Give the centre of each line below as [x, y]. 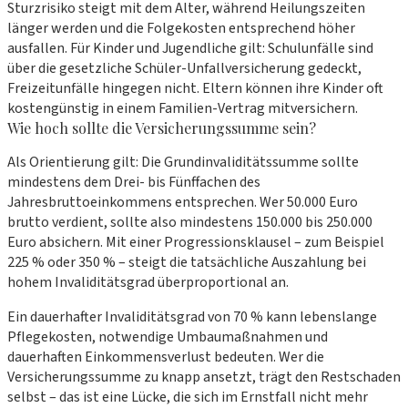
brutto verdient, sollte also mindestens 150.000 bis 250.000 [190, 222]
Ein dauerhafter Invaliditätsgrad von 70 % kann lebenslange [192, 316]
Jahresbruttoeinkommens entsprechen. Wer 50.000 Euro [183, 202]
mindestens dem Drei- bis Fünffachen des [134, 182]
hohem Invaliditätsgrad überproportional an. [148, 282]
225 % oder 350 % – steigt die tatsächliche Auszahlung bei [187, 262]
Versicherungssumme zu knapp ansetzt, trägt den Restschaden [204, 377]
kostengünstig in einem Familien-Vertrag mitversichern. [183, 108]
